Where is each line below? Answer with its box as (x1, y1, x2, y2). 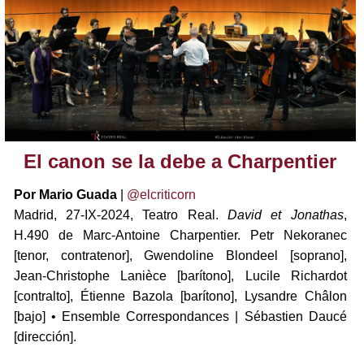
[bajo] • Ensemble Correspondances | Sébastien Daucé (13, 310, 347, 324)
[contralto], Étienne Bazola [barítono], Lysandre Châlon (13, 289, 347, 304)
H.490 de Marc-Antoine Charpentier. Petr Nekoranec (13, 228, 347, 243)
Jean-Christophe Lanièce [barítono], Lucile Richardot (13, 269, 347, 284)
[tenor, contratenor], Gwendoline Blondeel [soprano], (13, 249, 347, 263)
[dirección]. (13, 330, 76, 344)
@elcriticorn (126, 188, 196, 202)
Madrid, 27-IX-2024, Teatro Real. (13, 208, 228, 223)
